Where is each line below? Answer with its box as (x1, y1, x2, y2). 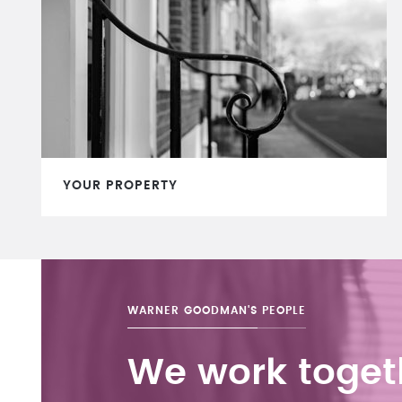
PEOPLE (258, 304, 306, 316)
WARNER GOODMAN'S (127, 304, 258, 316)
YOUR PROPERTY (63, 179, 178, 192)
